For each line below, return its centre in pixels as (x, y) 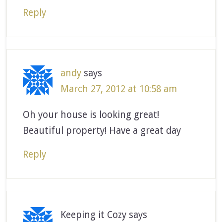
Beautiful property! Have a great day (102, 130)
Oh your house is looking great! (91, 114)
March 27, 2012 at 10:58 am (119, 89)
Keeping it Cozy (94, 215)
